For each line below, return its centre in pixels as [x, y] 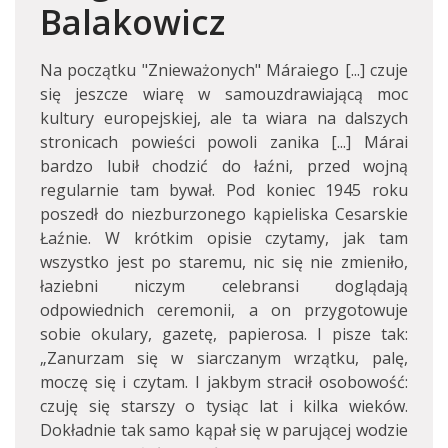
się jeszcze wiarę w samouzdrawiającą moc [224, 94]
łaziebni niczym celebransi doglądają [224, 286]
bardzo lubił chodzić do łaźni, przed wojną [224, 166]
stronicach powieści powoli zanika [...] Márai [224, 142]
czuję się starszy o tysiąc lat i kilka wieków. [224, 406]
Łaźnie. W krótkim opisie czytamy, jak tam [224, 238]
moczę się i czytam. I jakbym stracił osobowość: [224, 382]
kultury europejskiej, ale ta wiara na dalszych [224, 118]
